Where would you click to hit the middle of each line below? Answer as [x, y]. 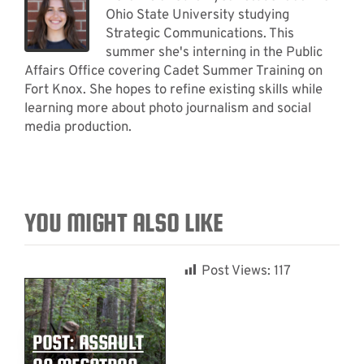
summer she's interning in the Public [214, 53]
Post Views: [236, 271]
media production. [78, 128]
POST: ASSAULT [88, 342]
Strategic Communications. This [199, 34]
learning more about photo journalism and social [167, 109]
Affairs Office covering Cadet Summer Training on [173, 71]
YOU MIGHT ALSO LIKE [123, 223]
